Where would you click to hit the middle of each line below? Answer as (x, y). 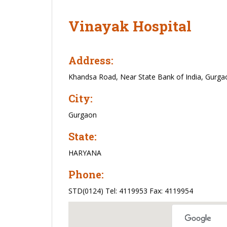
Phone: (86, 174)
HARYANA (85, 153)
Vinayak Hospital (130, 26)
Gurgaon (83, 115)
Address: (91, 60)
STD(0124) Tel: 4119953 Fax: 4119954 (131, 191)
